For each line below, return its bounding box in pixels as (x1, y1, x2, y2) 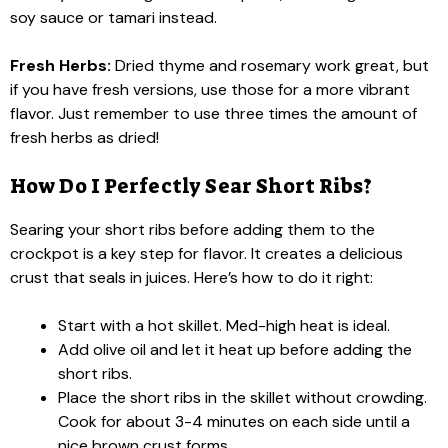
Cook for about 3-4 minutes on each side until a (58, 411, 410, 432)
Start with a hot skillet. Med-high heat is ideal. (58, 315, 390, 336)
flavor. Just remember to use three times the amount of (10, 103, 417, 124)
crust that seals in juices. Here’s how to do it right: (10, 267, 373, 288)
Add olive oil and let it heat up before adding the (58, 339, 412, 360)
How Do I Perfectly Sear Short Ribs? (10, 173, 372, 199)
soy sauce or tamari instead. (10, 7, 217, 28)
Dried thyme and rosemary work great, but (111, 55, 429, 76)
